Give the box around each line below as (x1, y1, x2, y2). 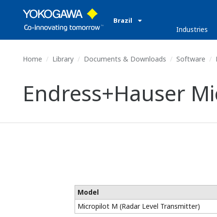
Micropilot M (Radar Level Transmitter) (77, 201, 200, 211)
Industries (176, 25, 208, 34)
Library (52, 54, 74, 63)
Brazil (113, 16, 134, 25)
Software (176, 54, 205, 63)
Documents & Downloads (84, 54, 166, 63)
